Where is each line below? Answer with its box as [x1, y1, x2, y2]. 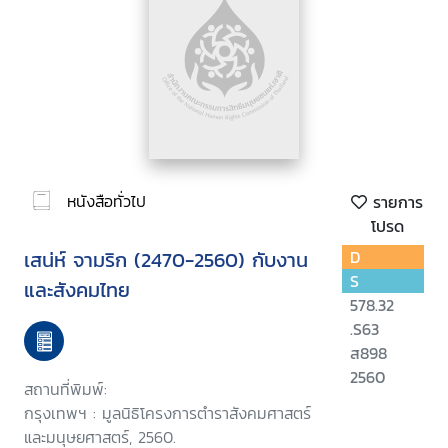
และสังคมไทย [24, 275, 130, 306]
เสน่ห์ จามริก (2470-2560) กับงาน [24, 245, 308, 276]
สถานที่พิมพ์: [24, 377, 107, 402]
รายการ [367, 190, 423, 215]
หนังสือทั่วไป [67, 188, 146, 213]
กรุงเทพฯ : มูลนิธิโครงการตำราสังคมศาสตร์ [24, 401, 311, 426]
